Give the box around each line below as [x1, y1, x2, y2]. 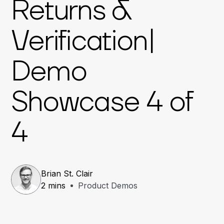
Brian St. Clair [41, 168, 93, 178]
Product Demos [78, 180, 138, 190]
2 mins [41, 180, 66, 190]
